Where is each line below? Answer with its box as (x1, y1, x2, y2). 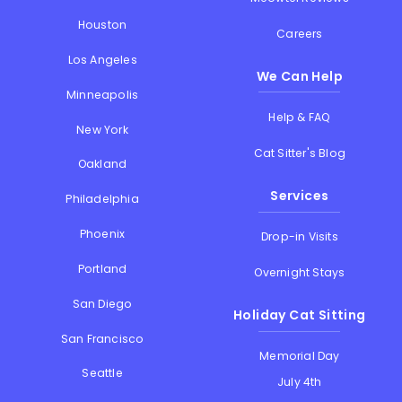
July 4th (277, 373, 322, 389)
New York (76, 121, 128, 137)
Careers (276, 26, 323, 42)
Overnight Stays (254, 265, 345, 281)
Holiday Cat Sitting (233, 305, 366, 324)
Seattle (82, 365, 123, 381)
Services (270, 186, 329, 205)
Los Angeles (67, 51, 137, 67)
